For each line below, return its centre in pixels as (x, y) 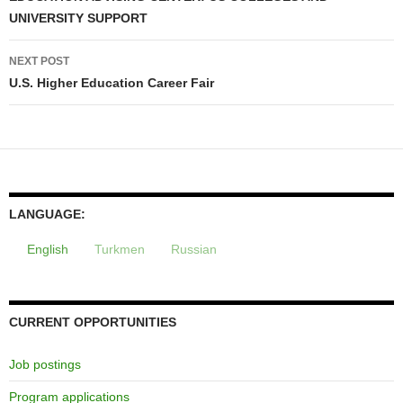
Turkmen (120, 249)
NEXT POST (39, 61)
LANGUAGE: (47, 214)
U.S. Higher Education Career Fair (112, 82)
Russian (194, 249)
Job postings (45, 364)
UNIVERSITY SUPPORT (78, 18)
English (48, 249)
